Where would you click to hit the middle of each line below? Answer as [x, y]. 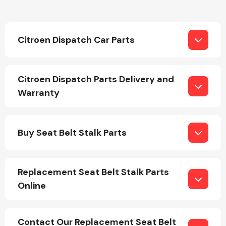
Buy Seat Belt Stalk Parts [72, 132]
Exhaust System [154, 173]
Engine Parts [154, 80]
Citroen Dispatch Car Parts [76, 40]
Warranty [39, 93]
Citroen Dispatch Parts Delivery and [96, 79]
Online [32, 186]
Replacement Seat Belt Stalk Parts [93, 172]
